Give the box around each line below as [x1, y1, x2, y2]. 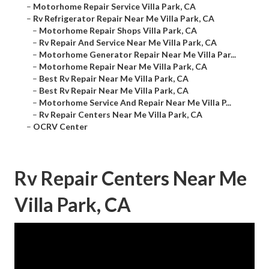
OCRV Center [33, 121, 88, 132]
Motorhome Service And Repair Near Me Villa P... [39, 97, 231, 108]
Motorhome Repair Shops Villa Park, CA [39, 25, 197, 36]
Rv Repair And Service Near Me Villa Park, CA [39, 37, 217, 48]
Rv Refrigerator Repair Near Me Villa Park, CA [33, 13, 214, 24]
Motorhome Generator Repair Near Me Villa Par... [39, 49, 236, 60]
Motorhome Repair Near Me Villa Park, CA [39, 61, 207, 72]
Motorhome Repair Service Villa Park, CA [33, 1, 196, 12]
